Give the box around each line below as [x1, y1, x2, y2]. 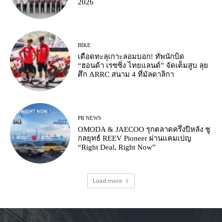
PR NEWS [78, 114, 102, 121]
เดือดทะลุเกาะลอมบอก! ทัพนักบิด [78, 53, 185, 61]
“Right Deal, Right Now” [78, 143, 156, 151]
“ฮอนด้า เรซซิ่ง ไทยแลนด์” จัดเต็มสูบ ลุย [78, 61, 209, 70]
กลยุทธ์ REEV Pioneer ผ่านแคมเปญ [78, 134, 192, 142]
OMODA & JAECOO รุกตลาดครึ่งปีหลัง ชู [78, 125, 211, 133]
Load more [93, 176, 122, 185]
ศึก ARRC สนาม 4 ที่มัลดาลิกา [78, 70, 174, 79]
